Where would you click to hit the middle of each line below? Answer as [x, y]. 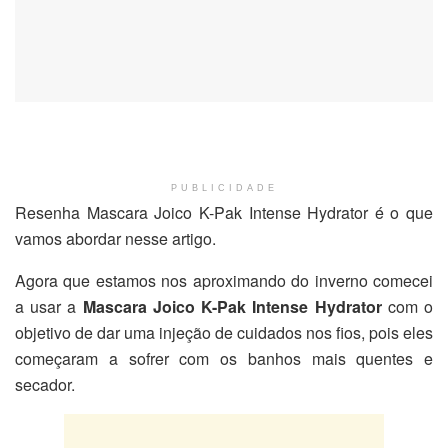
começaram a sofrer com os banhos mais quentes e [224, 358]
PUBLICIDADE [224, 187]
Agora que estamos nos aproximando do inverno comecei [224, 280]
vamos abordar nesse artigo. [115, 238]
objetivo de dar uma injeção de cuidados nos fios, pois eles [224, 332]
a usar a [49, 306]
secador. [45, 384]
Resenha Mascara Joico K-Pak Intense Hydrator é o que [224, 212]
